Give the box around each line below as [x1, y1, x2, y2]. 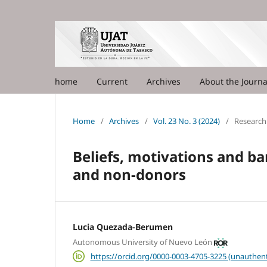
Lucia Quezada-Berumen [73, 221, 173, 232]
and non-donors [73, 164, 186, 184]
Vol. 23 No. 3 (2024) [153, 115, 220, 126]
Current [97, 75, 128, 87]
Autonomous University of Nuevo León [73, 237, 212, 248]
